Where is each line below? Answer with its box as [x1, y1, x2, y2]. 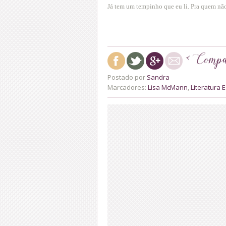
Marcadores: [107, 82, 148, 92]
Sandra [147, 72, 169, 82]
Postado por [107, 72, 147, 82]
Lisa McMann [148, 82, 188, 92]
